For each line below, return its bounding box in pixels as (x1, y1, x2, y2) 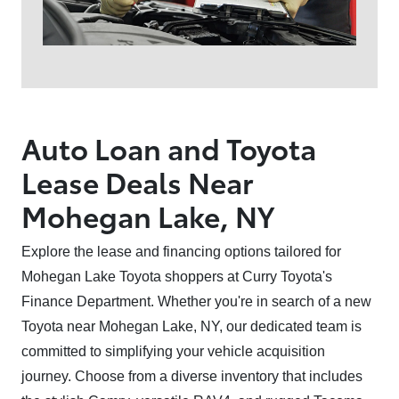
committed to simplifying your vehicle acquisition (21, 344, 325, 360)
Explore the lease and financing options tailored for (21, 244, 341, 260)
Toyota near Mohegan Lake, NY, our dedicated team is (21, 319, 362, 335)
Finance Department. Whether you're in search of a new (21, 294, 371, 310)
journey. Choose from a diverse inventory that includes (21, 369, 362, 385)
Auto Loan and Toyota (21, 127, 316, 168)
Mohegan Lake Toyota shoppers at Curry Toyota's (21, 269, 332, 285)
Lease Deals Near (21, 161, 253, 202)
